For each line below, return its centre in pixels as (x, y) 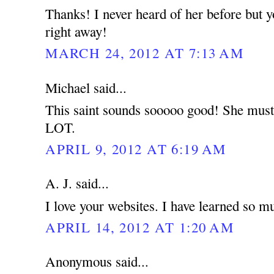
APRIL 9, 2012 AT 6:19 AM (136, 148)
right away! (76, 31)
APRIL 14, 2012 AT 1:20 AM (139, 227)
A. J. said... (77, 183)
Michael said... (86, 87)
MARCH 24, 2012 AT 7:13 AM (144, 52)
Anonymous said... (97, 261)
